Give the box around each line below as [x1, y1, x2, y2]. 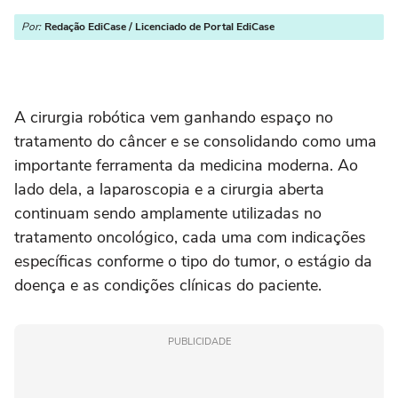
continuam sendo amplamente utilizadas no [14, 203, 322, 224]
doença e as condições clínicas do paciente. [14, 275, 322, 296]
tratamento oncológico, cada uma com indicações [14, 227, 366, 248]
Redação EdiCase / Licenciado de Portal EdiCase [44, 20, 275, 34]
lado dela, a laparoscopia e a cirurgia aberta [14, 179, 324, 200]
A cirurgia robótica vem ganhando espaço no [14, 107, 333, 128]
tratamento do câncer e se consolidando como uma [14, 131, 377, 152]
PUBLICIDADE [167, 335, 231, 348]
